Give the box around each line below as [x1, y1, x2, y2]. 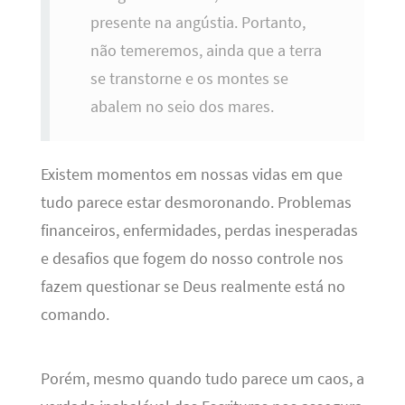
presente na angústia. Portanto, [89, 12, 306, 33]
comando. [40, 305, 109, 325]
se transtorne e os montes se [89, 68, 288, 89]
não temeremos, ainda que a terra [89, 40, 322, 61]
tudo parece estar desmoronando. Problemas [40, 193, 352, 213]
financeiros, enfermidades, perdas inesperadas [40, 221, 358, 241]
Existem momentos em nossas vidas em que [40, 165, 343, 185]
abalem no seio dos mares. [89, 96, 274, 117]
